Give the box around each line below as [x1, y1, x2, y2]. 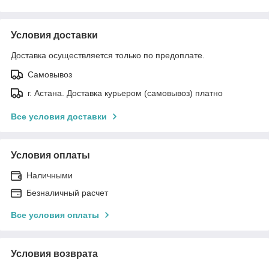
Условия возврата [11, 248, 98, 259]
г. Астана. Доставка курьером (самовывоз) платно [28, 88, 223, 98]
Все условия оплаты [11, 210, 99, 220]
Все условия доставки [11, 111, 107, 121]
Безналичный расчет [26, 187, 108, 198]
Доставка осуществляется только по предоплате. [11, 50, 205, 60]
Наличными [26, 170, 73, 180]
